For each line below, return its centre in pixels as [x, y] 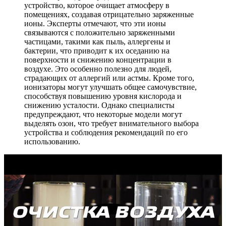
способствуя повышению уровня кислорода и [103, 96]
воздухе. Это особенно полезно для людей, [98, 69]
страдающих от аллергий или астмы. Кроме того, [109, 78]
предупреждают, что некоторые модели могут [103, 114]
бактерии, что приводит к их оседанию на [97, 50]
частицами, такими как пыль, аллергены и [97, 41]
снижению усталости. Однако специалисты [99, 105]
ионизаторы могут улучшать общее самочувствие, [110, 87]
